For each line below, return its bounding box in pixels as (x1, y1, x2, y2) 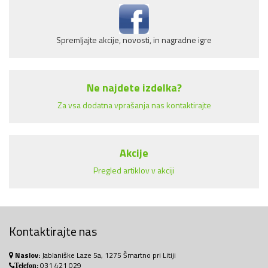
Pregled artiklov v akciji (93, 164, 175, 176)
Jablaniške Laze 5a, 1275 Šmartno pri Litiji (40, 249, 176, 261)
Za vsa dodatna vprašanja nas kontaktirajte (57, 99, 211, 111)
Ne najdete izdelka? (86, 80, 182, 96)
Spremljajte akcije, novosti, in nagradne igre (56, 33, 212, 46)
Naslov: (15, 249, 40, 261)
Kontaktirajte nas (9, 222, 97, 240)
